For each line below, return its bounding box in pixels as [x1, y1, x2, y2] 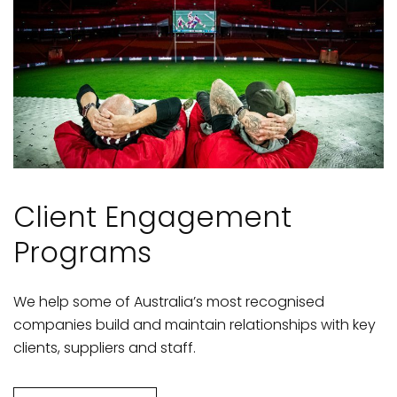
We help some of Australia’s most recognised [13, 291, 324, 312]
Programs [13, 231, 152, 272]
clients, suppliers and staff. [13, 337, 196, 358]
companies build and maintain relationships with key [13, 314, 376, 335]
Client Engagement [13, 196, 292, 237]
